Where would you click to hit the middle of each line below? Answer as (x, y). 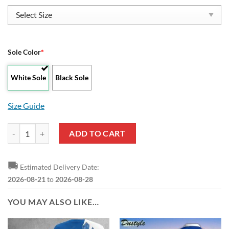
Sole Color (24, 52)
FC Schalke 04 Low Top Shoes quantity (68, 128)
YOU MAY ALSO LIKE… (53, 202)
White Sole (28, 77)
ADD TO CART (97, 133)
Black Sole (72, 77)
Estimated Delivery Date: (59, 167)
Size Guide (26, 105)
